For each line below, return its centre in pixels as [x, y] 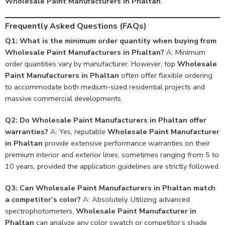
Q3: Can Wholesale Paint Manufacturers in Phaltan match [110, 188]
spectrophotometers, [40, 211]
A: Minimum [185, 52]
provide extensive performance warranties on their [126, 143]
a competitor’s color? [43, 200]
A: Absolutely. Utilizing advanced [135, 200]
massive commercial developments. [64, 99]
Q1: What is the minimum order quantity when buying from [111, 41]
